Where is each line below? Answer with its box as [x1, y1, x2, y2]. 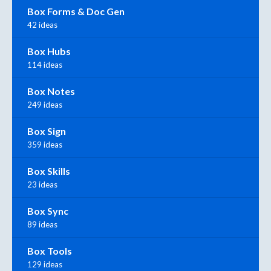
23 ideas [27, 179, 57, 189]
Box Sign [27, 125, 66, 137]
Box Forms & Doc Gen [27, 5, 125, 17]
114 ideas [27, 59, 62, 70]
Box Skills [27, 165, 70, 177]
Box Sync [27, 204, 68, 217]
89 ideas [27, 219, 57, 229]
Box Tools [27, 244, 72, 256]
